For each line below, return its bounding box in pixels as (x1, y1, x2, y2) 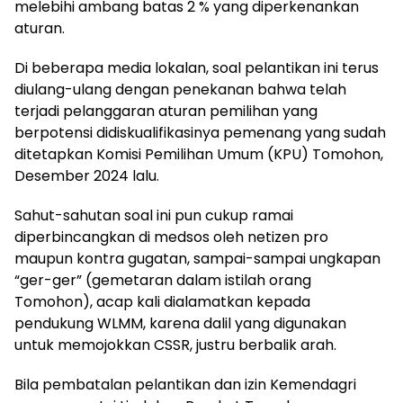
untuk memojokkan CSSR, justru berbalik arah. (14, 335, 336, 355)
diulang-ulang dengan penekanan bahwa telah (14, 79, 346, 100)
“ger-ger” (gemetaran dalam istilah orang (14, 270, 311, 291)
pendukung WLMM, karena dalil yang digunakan (14, 313, 346, 334)
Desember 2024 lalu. (14, 166, 159, 186)
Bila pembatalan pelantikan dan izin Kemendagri (14, 374, 356, 395)
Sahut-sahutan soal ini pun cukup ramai (14, 205, 293, 226)
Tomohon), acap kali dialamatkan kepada (14, 291, 310, 312)
